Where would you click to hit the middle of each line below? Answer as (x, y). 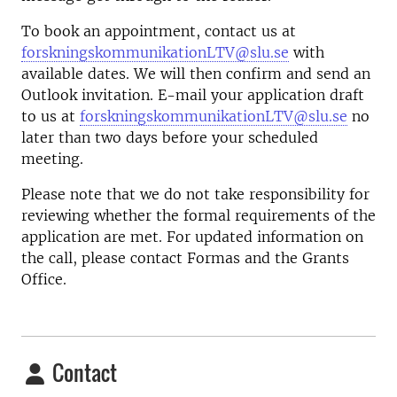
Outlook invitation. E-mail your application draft (193, 95)
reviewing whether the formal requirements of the (198, 215)
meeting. (52, 159)
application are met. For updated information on (192, 237)
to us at (51, 116)
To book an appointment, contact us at (159, 31)
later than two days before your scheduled (170, 137)
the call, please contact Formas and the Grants (185, 258)
